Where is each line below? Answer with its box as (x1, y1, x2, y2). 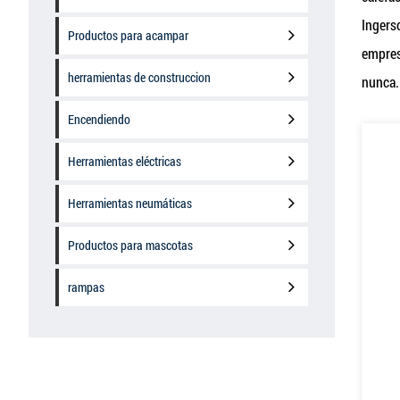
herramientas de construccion (68, 69, 211, 86)
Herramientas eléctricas (68, 153, 181, 170)
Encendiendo (68, 111, 130, 128)
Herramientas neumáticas (68, 195, 192, 212)
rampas (68, 279, 104, 296)
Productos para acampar (68, 27, 188, 44)
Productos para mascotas (68, 237, 193, 254)
